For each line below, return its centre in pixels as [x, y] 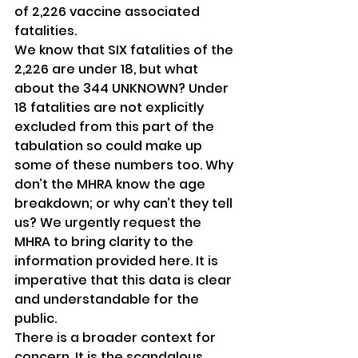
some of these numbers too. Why [125, 165]
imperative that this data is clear [125, 280]
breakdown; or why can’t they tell [125, 204]
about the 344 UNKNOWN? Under [123, 89]
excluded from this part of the [116, 127]
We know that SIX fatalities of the [125, 50]
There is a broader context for [117, 338]
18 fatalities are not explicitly [111, 108]
